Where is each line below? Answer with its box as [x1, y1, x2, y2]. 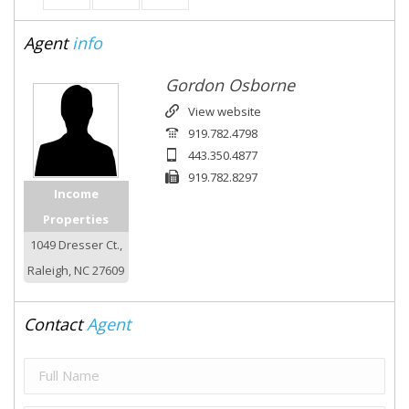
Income [53, 184, 99, 202]
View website [187, 102, 261, 120]
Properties [43, 210, 110, 227]
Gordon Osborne [164, 73, 295, 96]
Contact [24, 312, 82, 335]
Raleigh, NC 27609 [27, 261, 125, 278]
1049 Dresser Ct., [29, 236, 122, 253]
